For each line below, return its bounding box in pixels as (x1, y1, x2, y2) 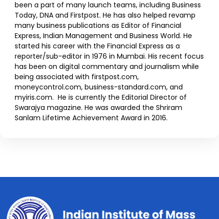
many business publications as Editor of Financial (15, 20, 181, 30)
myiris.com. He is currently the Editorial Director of (15, 92, 187, 102)
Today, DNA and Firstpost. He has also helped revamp (15, 10, 196, 20)
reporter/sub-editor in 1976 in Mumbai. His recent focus (15, 51, 204, 61)
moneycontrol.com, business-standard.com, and (15, 82, 183, 92)
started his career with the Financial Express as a (15, 41, 180, 51)
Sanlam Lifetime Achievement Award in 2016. (15, 112, 168, 123)
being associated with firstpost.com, (15, 71, 139, 82)
